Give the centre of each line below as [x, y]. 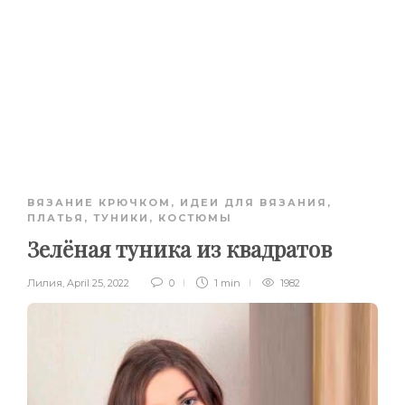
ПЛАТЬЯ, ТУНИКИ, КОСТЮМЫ [130, 218]
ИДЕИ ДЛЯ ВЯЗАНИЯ [254, 203]
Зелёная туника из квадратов [179, 249]
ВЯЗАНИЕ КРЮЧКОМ [99, 203]
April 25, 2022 [98, 283]
